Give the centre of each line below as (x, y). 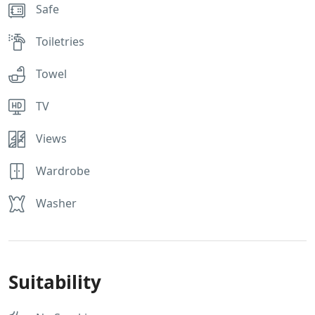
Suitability (55, 282)
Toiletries (60, 42)
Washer (56, 204)
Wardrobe (63, 171)
